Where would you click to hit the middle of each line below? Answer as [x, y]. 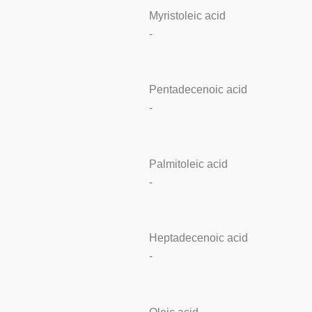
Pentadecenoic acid [198, 90]
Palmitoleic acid [188, 164]
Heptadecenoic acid [198, 238]
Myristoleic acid [187, 15]
